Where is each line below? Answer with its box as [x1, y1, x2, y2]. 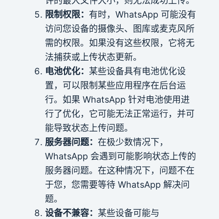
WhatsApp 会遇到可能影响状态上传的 [44, 151, 196, 161]
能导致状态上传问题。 [44, 122, 133, 133]
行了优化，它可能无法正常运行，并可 [44, 108, 195, 119]
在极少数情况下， [97, 136, 168, 147]
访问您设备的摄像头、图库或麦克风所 [44, 23, 195, 34]
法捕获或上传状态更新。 [44, 51, 142, 62]
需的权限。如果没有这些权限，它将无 [44, 37, 195, 48]
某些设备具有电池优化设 [88, 66, 186, 76]
